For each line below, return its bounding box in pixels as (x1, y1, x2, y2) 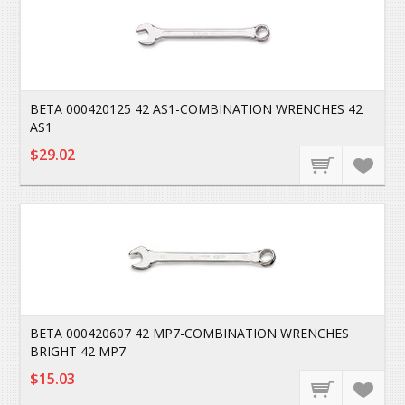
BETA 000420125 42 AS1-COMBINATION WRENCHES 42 (30, 100, 363, 118)
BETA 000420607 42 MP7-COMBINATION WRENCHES (30, 325, 350, 342)
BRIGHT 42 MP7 (30, 343, 127, 360)
